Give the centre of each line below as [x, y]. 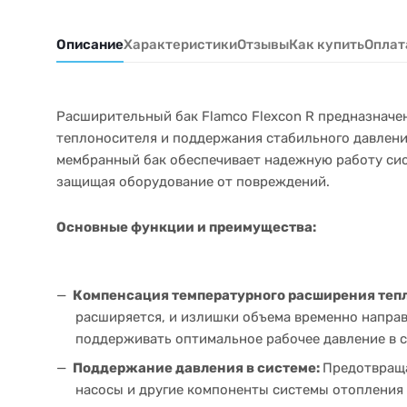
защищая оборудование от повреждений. [193, 182]
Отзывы [263, 45]
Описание [90, 45]
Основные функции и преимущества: [186, 227]
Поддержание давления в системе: [198, 367]
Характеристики [180, 45]
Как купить [327, 45]
